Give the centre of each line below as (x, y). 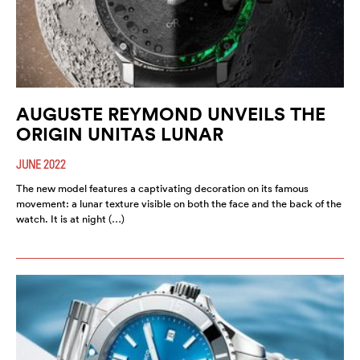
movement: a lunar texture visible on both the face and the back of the (179, 204)
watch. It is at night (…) (70, 219)
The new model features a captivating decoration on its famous (162, 189)
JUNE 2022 (41, 164)
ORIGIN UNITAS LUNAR (120, 134)
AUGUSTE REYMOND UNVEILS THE (171, 114)
